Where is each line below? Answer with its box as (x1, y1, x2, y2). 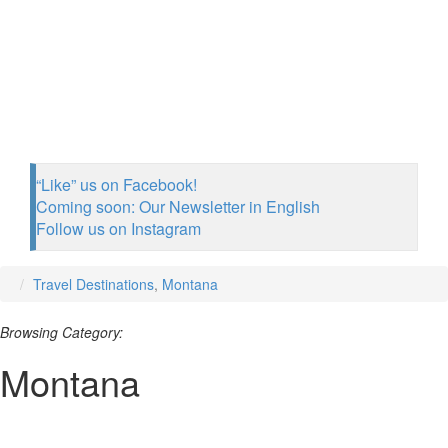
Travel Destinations (33, 274, 154, 294)
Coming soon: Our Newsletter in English (36, 195, 320, 218)
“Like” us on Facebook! (36, 173, 197, 196)
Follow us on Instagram (36, 217, 201, 240)
